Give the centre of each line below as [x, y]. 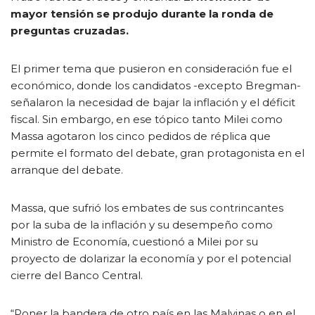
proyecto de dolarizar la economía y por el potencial [151, 258]
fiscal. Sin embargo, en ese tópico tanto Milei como [147, 119]
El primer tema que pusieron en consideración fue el [151, 69]
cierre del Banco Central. [77, 275]
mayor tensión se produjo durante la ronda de [142, 14]
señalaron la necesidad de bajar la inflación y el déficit [153, 102]
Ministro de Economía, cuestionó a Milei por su [134, 242]
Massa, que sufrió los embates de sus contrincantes [147, 208]
